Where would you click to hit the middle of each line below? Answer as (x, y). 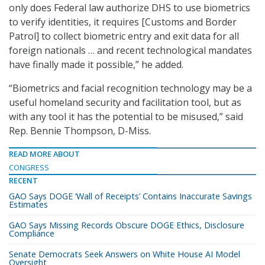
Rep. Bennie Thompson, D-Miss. (80, 130)
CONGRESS (29, 167)
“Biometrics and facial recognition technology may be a (130, 88)
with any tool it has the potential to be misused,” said (126, 116)
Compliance (32, 233)
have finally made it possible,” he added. (96, 64)
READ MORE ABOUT (44, 153)
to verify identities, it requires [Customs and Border (123, 22)
